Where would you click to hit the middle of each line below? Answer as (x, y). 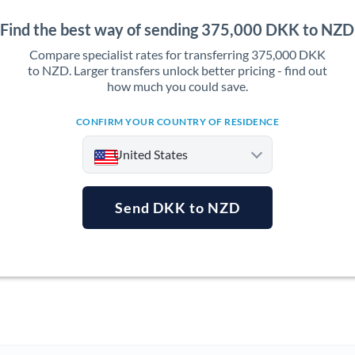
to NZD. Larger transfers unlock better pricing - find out (177, 70)
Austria (128, 312)
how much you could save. (177, 86)
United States (150, 154)
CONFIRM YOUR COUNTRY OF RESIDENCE (177, 122)
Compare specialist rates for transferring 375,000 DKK (177, 54)
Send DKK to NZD (177, 208)
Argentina (134, 248)
